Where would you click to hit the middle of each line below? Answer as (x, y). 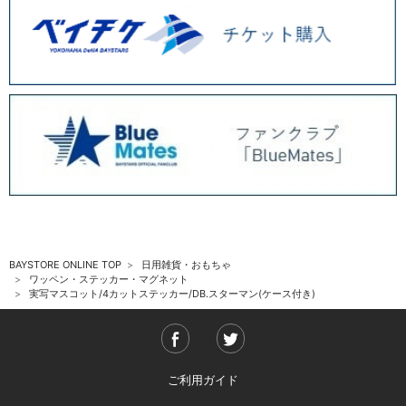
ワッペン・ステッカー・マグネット (109, 280)
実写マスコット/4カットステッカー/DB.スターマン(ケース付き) (172, 294)
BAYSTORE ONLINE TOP (65, 265)
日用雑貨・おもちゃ (186, 265)
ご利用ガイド (203, 379)
